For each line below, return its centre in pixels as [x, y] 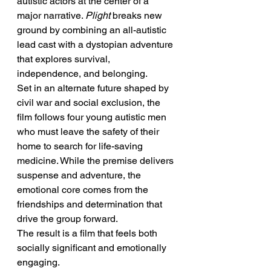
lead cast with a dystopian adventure [96, 44]
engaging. [38, 262]
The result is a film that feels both [88, 233]
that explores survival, [65, 59]
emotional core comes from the [84, 190]
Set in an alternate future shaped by [94, 88]
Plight [98, 15]
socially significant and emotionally [93, 248]
